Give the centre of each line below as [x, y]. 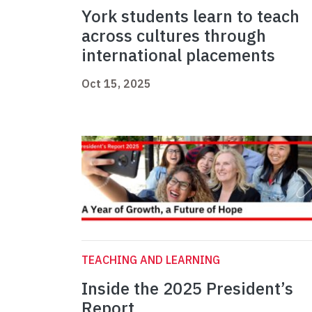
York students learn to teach [190, 16]
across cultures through [174, 36]
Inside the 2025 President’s [187, 289]
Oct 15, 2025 [116, 84]
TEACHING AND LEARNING [151, 260]
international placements [178, 55]
